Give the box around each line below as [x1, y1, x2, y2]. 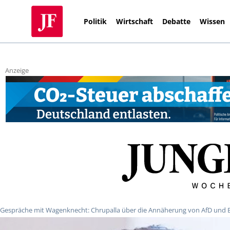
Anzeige [5, 66, 29, 75]
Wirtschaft [116, 16, 154, 26]
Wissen [200, 16, 225, 26]
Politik [84, 16, 107, 26]
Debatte [162, 16, 191, 26]
